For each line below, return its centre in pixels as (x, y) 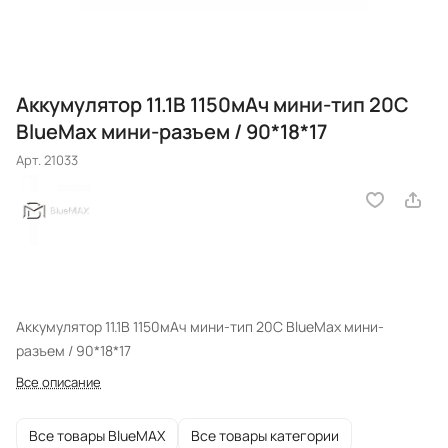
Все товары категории (265, 435)
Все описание (58, 382)
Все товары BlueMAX (97, 435)
